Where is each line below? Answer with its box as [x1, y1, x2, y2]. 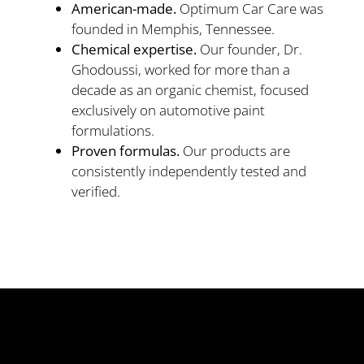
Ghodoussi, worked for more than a [71, 60, 290, 80]
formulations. [71, 121, 154, 141]
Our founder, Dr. [196, 40, 302, 59]
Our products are [179, 141, 290, 161]
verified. [71, 182, 120, 201]
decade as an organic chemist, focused [71, 80, 309, 100]
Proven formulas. [71, 141, 180, 161]
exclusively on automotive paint [71, 101, 265, 120]
